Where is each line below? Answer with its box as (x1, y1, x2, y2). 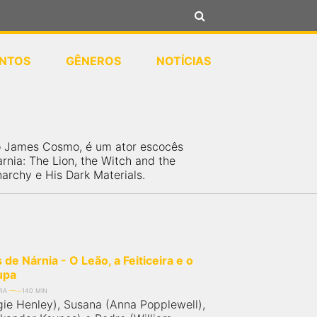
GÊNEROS (66, 54, 121, 68)
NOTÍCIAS (156, 54, 211, 68)
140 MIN (22, 287, 47, 294)
